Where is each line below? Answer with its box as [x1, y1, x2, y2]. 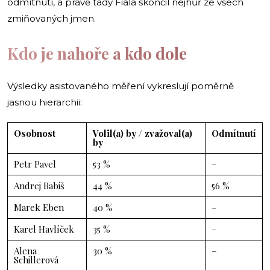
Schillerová [14, 253, 58, 266]
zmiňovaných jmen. [7, 12, 96, 24]
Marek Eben [14, 201, 64, 213]
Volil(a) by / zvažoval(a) [93, 127, 192, 139]
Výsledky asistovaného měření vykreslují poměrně [7, 80, 234, 92]
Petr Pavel [14, 157, 56, 170]
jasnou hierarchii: [7, 96, 82, 108]
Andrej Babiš [14, 179, 64, 192]
